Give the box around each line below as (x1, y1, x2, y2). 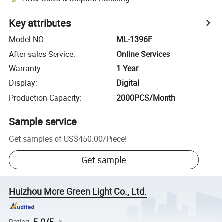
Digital (116, 77, 140, 89)
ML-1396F (116, 34, 153, 45)
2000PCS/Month (116, 92, 176, 103)
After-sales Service (9, 48, 74, 59)
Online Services (116, 48, 170, 59)
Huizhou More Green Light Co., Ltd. (9, 185, 147, 198)
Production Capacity (9, 92, 80, 103)
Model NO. (9, 34, 46, 45)
